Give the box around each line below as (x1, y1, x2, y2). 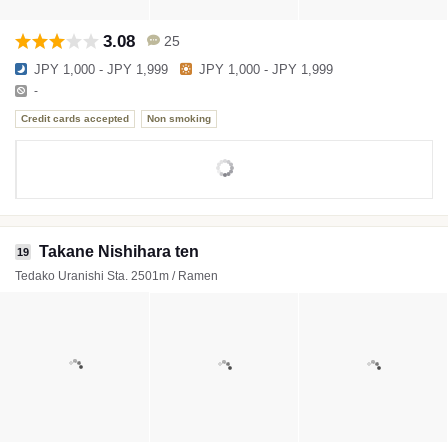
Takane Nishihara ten (39, 242, 199, 260)
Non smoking (147, 113, 211, 125)
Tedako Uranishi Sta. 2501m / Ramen (15, 268, 218, 283)
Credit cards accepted (21, 113, 129, 125)
